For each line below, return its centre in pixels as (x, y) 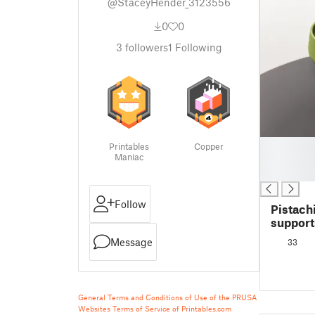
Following (197, 47)
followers (145, 47)
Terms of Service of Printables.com (172, 308)
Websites (94, 308)
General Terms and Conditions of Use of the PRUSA (167, 297)
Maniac (129, 157)
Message (131, 242)
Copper (208, 146)
